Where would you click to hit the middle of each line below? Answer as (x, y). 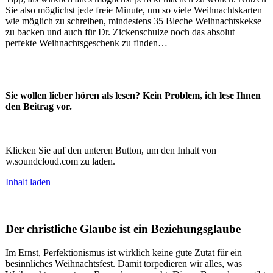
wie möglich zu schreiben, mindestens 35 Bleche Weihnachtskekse (133, 21)
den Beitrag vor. (39, 107)
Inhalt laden (28, 182)
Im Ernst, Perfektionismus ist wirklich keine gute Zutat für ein (124, 252)
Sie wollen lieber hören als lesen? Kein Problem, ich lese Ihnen (133, 96)
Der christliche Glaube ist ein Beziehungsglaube (123, 229)
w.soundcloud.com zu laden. (60, 161)
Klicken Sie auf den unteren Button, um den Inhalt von (111, 151)
